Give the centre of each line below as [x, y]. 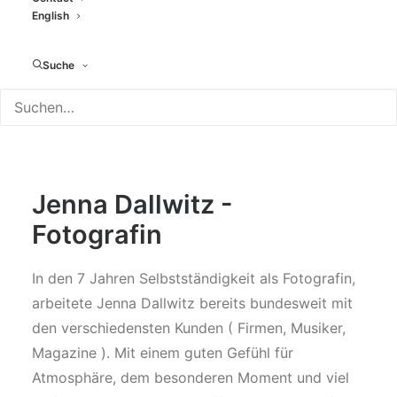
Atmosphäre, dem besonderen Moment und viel [191, 378]
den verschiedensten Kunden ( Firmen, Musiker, [189, 328]
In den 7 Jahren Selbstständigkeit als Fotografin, [194, 278]
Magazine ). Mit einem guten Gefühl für [163, 353]
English [51, 16]
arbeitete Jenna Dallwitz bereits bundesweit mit [192, 303]
